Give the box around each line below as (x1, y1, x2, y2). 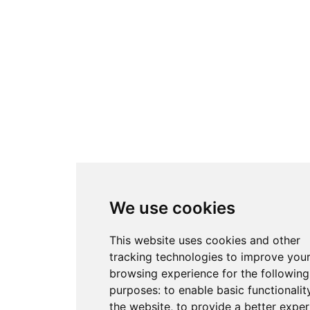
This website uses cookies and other (109, 233, 300, 247)
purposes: (109, 283, 164, 297)
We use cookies (109, 198, 235, 218)
